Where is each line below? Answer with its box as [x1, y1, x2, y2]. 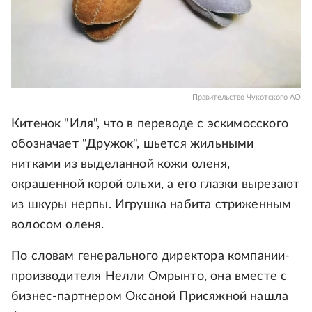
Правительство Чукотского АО [192, 93, 301, 102]
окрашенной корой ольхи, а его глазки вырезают [11, 178, 300, 192]
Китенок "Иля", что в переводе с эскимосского [11, 118, 288, 131]
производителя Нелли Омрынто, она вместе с [11, 270, 288, 283]
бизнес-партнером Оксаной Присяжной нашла [11, 290, 289, 304]
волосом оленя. [11, 219, 104, 232]
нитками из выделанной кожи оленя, [11, 158, 230, 171]
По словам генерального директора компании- [11, 250, 290, 263]
